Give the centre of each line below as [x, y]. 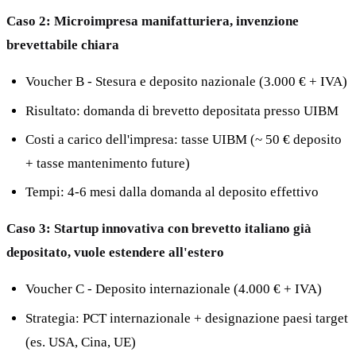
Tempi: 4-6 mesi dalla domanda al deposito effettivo [172, 192]
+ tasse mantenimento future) [108, 163]
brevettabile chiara [63, 45]
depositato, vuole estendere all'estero [115, 253]
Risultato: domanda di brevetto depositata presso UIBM [182, 110]
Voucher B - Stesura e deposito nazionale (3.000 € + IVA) [186, 82]
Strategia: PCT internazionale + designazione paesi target [187, 318]
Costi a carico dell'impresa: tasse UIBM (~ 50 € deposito [184, 139]
